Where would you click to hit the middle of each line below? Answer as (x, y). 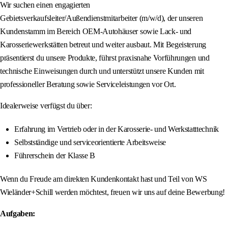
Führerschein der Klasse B (55, 156)
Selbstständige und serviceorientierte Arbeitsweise (90, 142)
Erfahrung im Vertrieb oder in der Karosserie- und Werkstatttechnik (117, 129)
